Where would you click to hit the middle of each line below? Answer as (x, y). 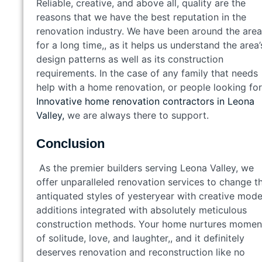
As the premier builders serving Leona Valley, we (145, 168)
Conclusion (70, 143)
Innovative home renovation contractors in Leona (145, 101)
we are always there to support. (137, 115)
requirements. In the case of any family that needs (147, 73)
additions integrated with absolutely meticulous (142, 210)
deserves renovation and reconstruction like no (141, 252)
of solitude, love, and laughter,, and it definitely (140, 238)
